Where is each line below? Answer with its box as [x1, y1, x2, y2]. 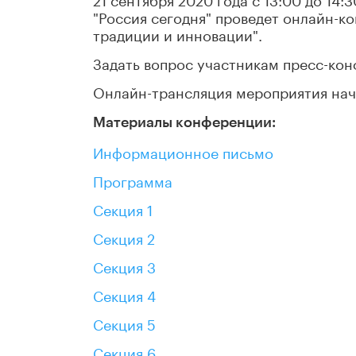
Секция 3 [93, 254, 156, 277]
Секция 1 [93, 197, 153, 220]
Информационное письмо [93, 140, 273, 163]
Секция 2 [93, 226, 155, 249]
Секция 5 [93, 311, 156, 335]
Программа [93, 168, 172, 192]
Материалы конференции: [93, 115, 276, 130]
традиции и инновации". [93, 22, 262, 45]
